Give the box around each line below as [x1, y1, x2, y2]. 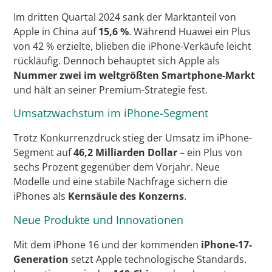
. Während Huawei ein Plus [129, 24, 251, 38]
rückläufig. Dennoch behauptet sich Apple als [13, 53, 220, 67]
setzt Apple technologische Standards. [69, 252, 247, 266]
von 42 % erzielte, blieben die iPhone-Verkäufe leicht [13, 39, 252, 53]
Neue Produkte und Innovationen [13, 212, 184, 227]
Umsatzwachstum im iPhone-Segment [13, 106, 209, 121]
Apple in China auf [13, 24, 99, 38]
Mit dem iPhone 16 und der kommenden [13, 237, 202, 251]
